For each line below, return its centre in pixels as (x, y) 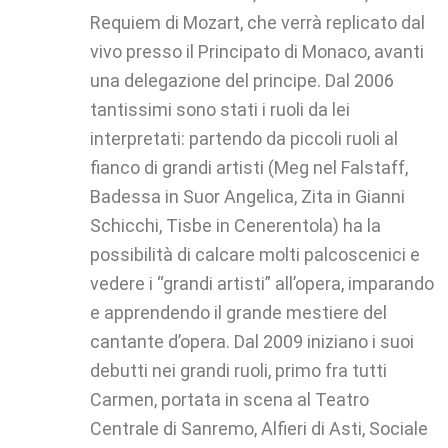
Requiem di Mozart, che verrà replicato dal (257, 23)
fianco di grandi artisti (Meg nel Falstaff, (249, 168)
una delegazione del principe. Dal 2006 (242, 81)
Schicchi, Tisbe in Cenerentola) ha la (235, 226)
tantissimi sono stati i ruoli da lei (220, 110)
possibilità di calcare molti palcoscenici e (255, 255)
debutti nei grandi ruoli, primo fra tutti (238, 371)
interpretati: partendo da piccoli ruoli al (244, 139)
